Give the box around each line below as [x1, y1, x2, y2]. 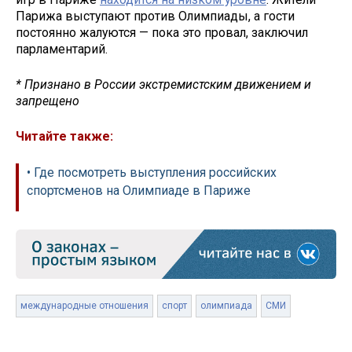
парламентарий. [16, 42, 108, 57]
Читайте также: [16, 128, 113, 144]
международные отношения [20, 299, 148, 311]
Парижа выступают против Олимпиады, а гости [16, 9, 295, 24]
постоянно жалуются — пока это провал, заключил [16, 25, 308, 41]
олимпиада [200, 299, 252, 311]
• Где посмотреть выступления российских [27, 164, 277, 180]
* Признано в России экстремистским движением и [16, 77, 311, 93]
